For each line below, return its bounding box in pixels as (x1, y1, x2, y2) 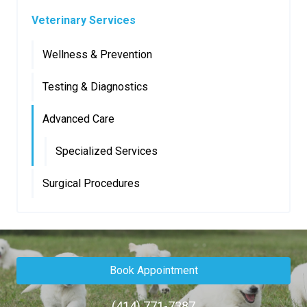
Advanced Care (42, 112, 114, 125)
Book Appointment (109, 263, 198, 277)
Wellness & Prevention (42, 47, 152, 61)
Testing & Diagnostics (42, 79, 148, 93)
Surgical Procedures (42, 176, 140, 190)
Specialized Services (56, 144, 158, 158)
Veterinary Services (32, 13, 136, 27)
